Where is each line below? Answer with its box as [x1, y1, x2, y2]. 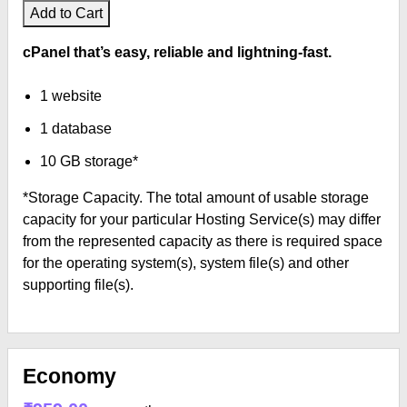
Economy [23, 364, 116, 388]
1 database [40, 121, 113, 136]
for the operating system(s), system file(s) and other [23, 255, 349, 271]
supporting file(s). [23, 277, 134, 293]
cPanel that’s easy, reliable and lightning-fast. [23, 45, 332, 60]
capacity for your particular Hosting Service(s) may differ [23, 212, 381, 227]
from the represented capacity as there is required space [23, 233, 382, 249]
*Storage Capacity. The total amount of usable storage [23, 190, 369, 205]
